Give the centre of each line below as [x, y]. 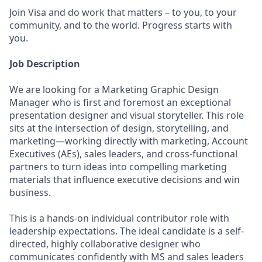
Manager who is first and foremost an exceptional [120, 102]
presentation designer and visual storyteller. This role [127, 115]
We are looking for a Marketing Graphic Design [114, 89]
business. [30, 192]
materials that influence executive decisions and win [125, 180]
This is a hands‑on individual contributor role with [119, 218]
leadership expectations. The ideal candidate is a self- [127, 231]
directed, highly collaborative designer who [105, 244]
